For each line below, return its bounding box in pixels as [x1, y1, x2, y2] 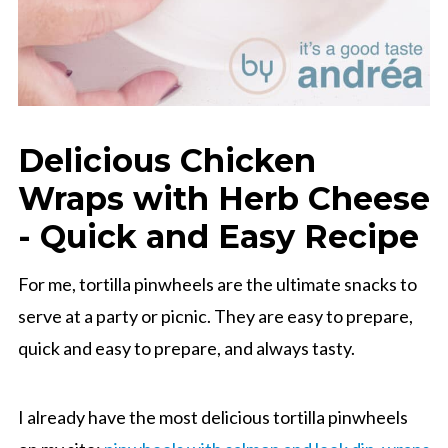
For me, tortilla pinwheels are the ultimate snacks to [17, 272, 417, 295]
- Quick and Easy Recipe [17, 216, 419, 256]
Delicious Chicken [17, 140, 316, 180]
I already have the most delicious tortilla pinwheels [17, 405, 408, 428]
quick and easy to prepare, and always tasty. [17, 336, 355, 359]
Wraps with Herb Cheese [17, 178, 430, 218]
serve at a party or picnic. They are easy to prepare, [17, 304, 413, 327]
